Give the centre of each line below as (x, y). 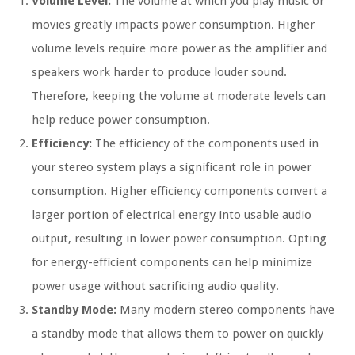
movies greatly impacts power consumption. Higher (173, 24)
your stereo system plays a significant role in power (172, 167)
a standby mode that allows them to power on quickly (177, 333)
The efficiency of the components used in (205, 143)
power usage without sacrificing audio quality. (155, 286)
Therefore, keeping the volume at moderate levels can (179, 95)
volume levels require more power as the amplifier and (179, 48)
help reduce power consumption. (121, 119)
